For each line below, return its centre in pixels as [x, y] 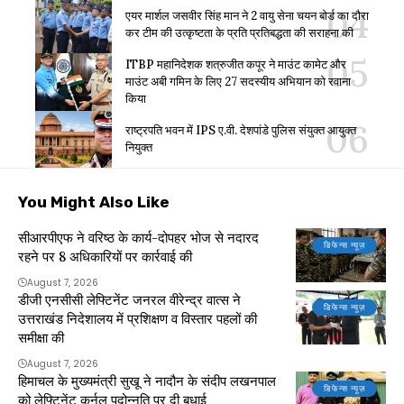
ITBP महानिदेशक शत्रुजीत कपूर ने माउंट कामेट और [236, 65]
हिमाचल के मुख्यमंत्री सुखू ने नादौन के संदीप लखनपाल [147, 381]
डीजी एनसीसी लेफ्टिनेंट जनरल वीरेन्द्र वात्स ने [129, 300]
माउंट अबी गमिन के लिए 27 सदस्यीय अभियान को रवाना [238, 82]
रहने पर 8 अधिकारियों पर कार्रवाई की [105, 257]
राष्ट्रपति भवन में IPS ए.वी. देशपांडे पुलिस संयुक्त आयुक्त [241, 131]
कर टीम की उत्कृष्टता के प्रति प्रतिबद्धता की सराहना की [239, 32]
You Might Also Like [94, 202]
